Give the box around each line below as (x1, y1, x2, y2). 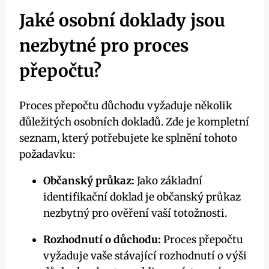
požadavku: (19, 147, 75, 161)
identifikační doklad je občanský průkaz (43, 190, 241, 204)
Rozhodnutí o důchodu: (43, 232, 161, 246)
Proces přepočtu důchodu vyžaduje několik (19, 98, 232, 112)
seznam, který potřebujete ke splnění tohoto (19, 131, 237, 145)
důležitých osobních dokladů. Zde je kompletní (19, 115, 249, 128)
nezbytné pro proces (19, 35, 189, 57)
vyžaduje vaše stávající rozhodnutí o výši (43, 249, 247, 262)
